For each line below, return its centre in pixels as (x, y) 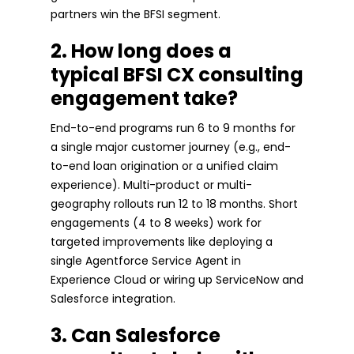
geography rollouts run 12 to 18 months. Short (174, 203)
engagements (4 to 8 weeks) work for (156, 222)
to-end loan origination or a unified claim (164, 166)
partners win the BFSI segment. (136, 14)
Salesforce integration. (113, 298)
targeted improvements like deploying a (162, 241)
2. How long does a (141, 51)
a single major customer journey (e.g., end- (171, 147)
